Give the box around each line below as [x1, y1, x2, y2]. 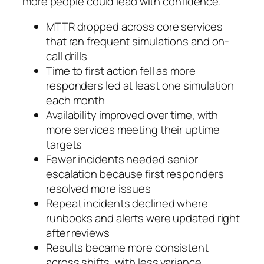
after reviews [46, 225, 110, 241]
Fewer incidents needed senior [46, 151, 199, 167]
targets [46, 137, 82, 153]
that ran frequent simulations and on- [46, 34, 230, 49]
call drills [46, 48, 87, 64]
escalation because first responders [46, 166, 224, 182]
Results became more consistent [46, 240, 209, 256]
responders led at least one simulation [46, 78, 235, 94]
